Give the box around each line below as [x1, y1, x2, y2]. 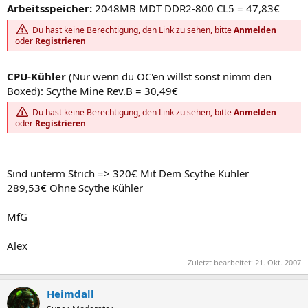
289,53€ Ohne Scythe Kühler [7, 181, 143, 195]
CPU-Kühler [7, 69, 66, 83]
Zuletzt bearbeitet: [188, 256, 255, 267]
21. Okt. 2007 [255, 256, 301, 267]
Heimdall [47, 286, 94, 300]
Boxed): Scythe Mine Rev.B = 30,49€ [7, 84, 178, 98]
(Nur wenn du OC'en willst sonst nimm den [66, 69, 272, 83]
